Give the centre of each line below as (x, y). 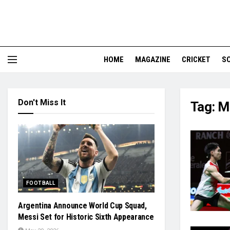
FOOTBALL (41, 183)
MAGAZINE (153, 60)
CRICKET (196, 60)
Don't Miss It (42, 102)
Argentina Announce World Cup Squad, (82, 206)
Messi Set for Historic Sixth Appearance (86, 217)
